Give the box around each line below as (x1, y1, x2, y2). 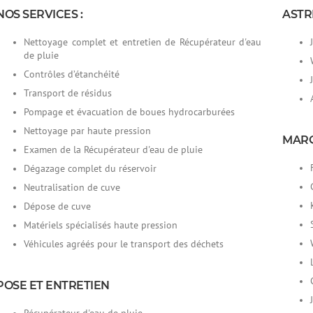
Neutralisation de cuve (24, 181, 120, 194)
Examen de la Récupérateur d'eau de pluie (24, 143, 203, 156)
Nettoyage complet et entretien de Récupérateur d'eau (24, 36, 261, 48)
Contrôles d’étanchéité (24, 68, 119, 80)
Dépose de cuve (24, 200, 91, 212)
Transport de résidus (24, 87, 112, 99)
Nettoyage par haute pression (24, 124, 151, 137)
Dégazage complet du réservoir (24, 162, 156, 175)
